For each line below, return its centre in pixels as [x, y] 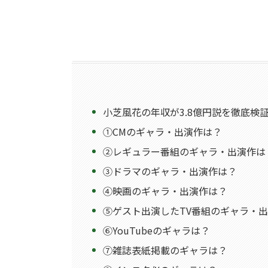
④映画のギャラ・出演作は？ [165, 191]
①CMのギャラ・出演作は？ [163, 132]
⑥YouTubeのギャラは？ [157, 231]
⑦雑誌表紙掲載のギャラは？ [165, 250]
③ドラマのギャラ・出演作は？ [170, 171]
